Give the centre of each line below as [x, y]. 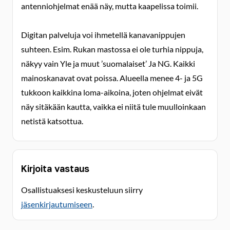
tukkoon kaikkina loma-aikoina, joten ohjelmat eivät [112, 92]
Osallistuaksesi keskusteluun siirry [82, 190]
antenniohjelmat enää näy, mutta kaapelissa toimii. [110, 6]
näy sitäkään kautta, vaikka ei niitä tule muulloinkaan [113, 107]
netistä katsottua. [52, 121]
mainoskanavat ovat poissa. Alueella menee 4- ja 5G [112, 78]
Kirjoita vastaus [55, 168]
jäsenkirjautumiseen [57, 204]
